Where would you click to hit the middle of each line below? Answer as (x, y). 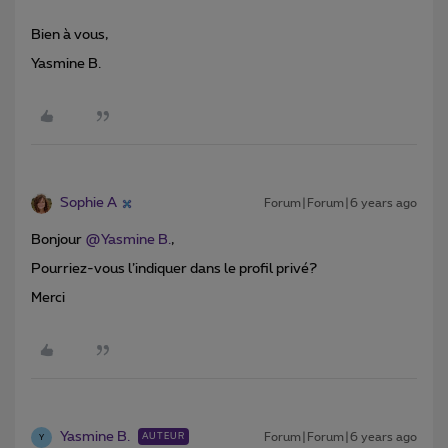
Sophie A (88, 203)
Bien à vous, (69, 35)
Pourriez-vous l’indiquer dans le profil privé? (174, 269)
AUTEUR (163, 437)
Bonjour (58, 240)
